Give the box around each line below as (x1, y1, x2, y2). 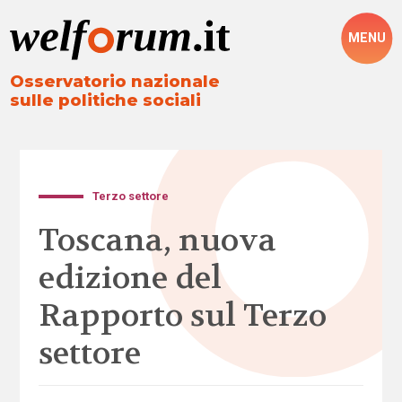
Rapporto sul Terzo (38, 295, 327, 336)
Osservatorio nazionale (10, 72, 221, 92)
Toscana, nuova (38, 220, 276, 260)
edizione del (38, 258, 222, 298)
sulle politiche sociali (10, 91, 202, 111)
